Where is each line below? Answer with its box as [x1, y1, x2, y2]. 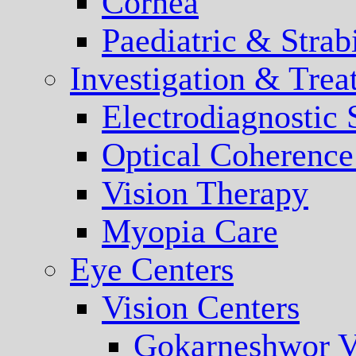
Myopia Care [102, 213, 278, 250]
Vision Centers [102, 289, 300, 326]
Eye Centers [70, 251, 234, 288]
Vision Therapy [102, 175, 308, 211]
